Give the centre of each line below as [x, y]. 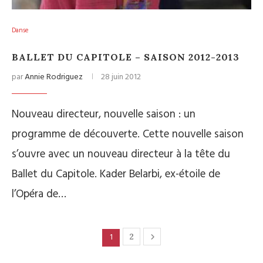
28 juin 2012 [121, 77]
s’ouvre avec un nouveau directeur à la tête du [121, 154]
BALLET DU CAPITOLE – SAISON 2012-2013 [126, 57]
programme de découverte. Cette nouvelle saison [128, 134]
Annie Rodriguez [54, 77]
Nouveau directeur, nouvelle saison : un [104, 114]
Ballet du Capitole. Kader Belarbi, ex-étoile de [116, 174]
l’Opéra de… [39, 194]
